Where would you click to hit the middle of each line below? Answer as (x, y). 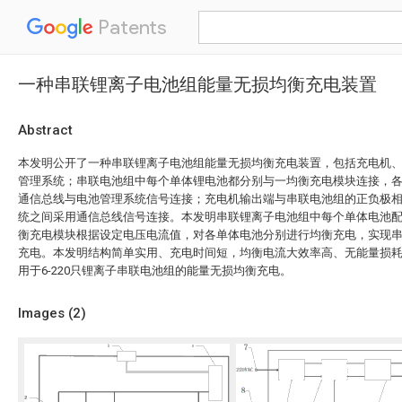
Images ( (45, 313)
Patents (130, 27)
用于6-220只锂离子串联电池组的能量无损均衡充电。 (155, 271)
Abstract (45, 130)
